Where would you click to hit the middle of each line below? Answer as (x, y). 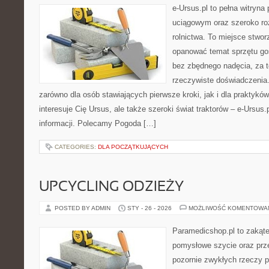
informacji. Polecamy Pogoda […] (98, 123)
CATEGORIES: (76, 147)
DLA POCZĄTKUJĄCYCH (133, 147)
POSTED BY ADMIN (83, 208)
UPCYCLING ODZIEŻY (111, 187)
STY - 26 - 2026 (150, 208)
